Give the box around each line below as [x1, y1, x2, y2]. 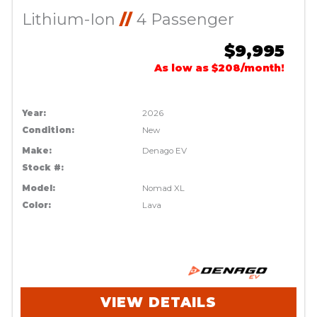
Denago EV [142, 146, 188, 156]
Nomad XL [142, 183, 185, 194]
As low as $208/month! [154, 62, 285, 75]
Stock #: [21, 163, 64, 173]
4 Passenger [132, 10, 234, 30]
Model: [21, 183, 55, 194]
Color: [21, 200, 51, 211]
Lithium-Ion [21, 10, 120, 30]
